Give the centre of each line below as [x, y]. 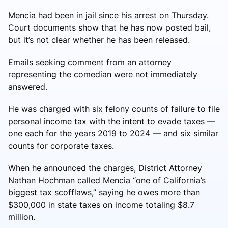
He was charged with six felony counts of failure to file [114, 109]
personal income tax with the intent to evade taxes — [112, 121]
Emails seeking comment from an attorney [90, 62]
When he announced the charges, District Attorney [105, 168]
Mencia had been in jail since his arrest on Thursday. [108, 15]
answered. [28, 86]
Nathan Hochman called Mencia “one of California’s [107, 180]
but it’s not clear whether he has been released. [99, 39]
